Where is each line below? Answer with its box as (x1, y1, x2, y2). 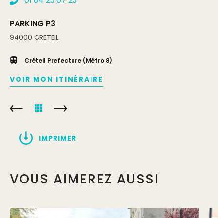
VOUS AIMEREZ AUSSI (10, 170, 159, 188)
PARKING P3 (10, 18, 55, 29)
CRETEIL (34, 33, 59, 42)
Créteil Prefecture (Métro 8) (24, 56, 112, 65)
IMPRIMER (39, 133, 76, 143)
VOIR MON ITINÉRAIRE (10, 74, 103, 84)
